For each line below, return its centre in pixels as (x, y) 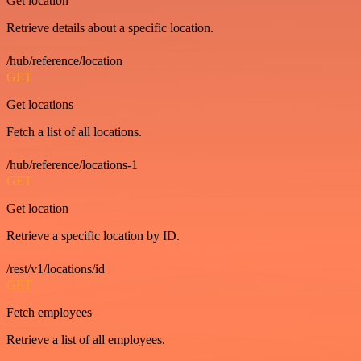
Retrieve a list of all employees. (86, 339)
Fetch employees (49, 312)
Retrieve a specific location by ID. (93, 235)
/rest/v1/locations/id (56, 268)
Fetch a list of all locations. (74, 131)
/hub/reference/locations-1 (72, 164)
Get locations (40, 104)
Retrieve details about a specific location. (110, 27)
